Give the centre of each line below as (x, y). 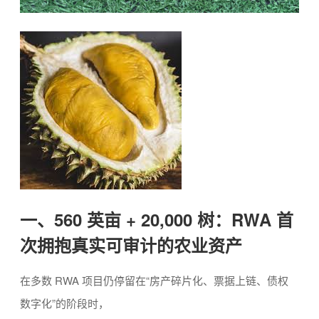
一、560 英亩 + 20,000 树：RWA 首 (157, 220)
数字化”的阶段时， (65, 303)
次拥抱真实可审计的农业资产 (131, 245)
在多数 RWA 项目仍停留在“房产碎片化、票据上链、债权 (155, 281)
